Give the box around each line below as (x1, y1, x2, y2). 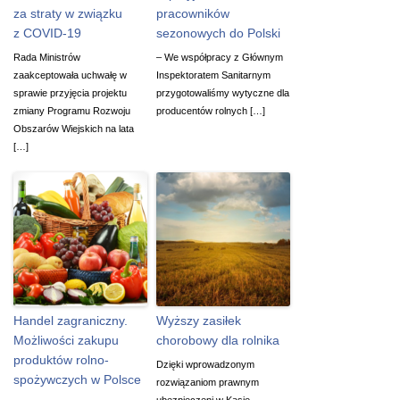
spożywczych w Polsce (13, 371, 141, 387)
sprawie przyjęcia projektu (13, 87, 127, 98)
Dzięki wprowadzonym (156, 358, 254, 370)
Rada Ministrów (13, 51, 80, 62)
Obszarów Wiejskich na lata (13, 122, 134, 134)
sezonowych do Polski (156, 25, 280, 40)
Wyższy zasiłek (156, 312, 241, 328)
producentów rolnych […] (156, 104, 265, 116)
